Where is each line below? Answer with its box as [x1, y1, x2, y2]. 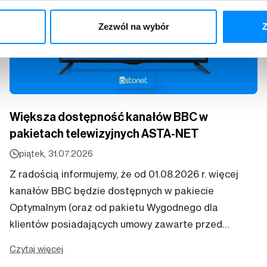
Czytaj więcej [10, 243, 63, 254]
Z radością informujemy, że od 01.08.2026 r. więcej [10, 167, 238, 180]
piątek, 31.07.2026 [19, 148, 93, 159]
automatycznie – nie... [10, 251, 107, 263]
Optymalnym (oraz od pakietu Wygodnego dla [10, 201, 218, 213]
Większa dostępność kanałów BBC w [10, 109, 208, 124]
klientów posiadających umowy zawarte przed [10, 218, 222, 230]
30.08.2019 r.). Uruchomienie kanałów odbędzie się [10, 234, 74, 247]
